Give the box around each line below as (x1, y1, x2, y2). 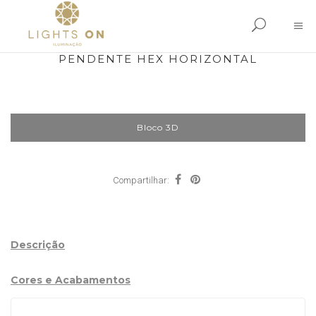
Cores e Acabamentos (11, 274, 130, 286)
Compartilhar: (112, 175, 169, 186)
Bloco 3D (137, 122, 179, 133)
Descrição (11, 238, 65, 251)
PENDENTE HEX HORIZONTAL (59, 52, 257, 66)
